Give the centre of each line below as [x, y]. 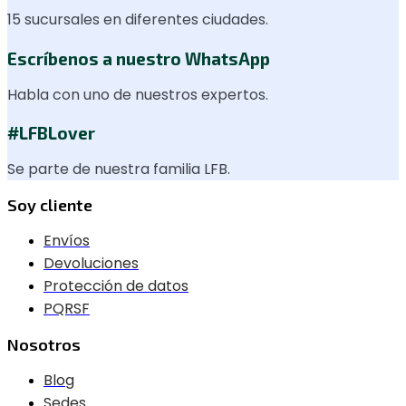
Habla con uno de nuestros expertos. [138, 94]
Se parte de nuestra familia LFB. [119, 169]
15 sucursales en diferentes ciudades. [138, 19]
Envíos [67, 241]
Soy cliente [50, 205]
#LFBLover [51, 133]
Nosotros [44, 345]
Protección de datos [116, 286]
